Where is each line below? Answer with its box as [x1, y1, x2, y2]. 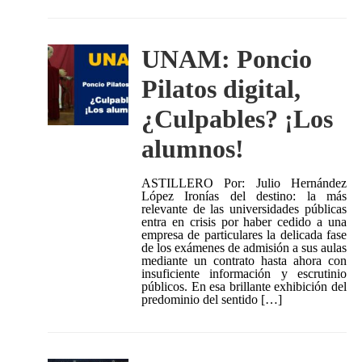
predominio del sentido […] [141, 293, 282, 307]
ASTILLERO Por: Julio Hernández [141, 176, 347, 191]
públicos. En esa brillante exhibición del [141, 280, 347, 294]
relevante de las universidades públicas [141, 202, 347, 217]
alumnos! [141, 134, 250, 164]
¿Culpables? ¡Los [141, 104, 333, 134]
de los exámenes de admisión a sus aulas [141, 241, 347, 255]
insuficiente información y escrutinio [141, 267, 347, 281]
